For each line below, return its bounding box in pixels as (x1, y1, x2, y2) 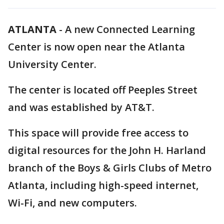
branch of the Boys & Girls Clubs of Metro (8, 161, 211, 174)
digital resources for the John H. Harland (8, 143, 206, 157)
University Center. (8, 57, 99, 71)
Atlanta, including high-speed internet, (8, 178, 198, 192)
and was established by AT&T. (8, 100, 157, 114)
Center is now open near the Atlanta (8, 40, 185, 53)
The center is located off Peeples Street (8, 83, 197, 96)
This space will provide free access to (8, 126, 188, 139)
